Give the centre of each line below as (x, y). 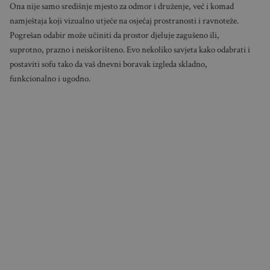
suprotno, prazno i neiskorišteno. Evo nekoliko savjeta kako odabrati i (130, 50)
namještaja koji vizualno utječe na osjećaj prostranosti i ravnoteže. (124, 21)
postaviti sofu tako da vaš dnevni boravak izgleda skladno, (108, 64)
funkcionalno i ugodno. (50, 79)
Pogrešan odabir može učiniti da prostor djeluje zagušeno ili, (114, 36)
